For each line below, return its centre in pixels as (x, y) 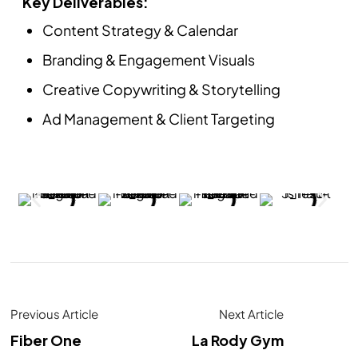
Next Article (252, 314)
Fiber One (46, 340)
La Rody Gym (238, 340)
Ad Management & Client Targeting (158, 119)
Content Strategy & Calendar (140, 30)
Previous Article (54, 314)
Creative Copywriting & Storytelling (161, 89)
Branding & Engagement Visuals (148, 60)
